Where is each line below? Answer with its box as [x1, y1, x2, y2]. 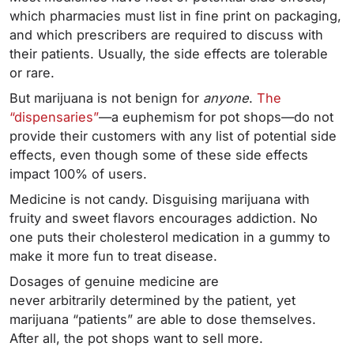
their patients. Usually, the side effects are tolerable [9, 46, 328, 62]
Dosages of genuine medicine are [9, 273, 219, 289]
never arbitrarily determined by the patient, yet [9, 292, 296, 308]
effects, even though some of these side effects [9, 147, 308, 163]
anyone [203, 90, 249, 106]
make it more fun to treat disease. [9, 248, 225, 264]
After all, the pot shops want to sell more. [9, 330, 271, 346]
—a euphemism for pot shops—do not [99, 109, 333, 125]
